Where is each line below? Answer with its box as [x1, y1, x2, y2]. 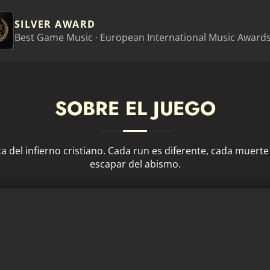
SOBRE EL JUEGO [54, 95, 216, 122]
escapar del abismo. [89, 157, 181, 171]
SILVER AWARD [14, 17, 96, 31]
